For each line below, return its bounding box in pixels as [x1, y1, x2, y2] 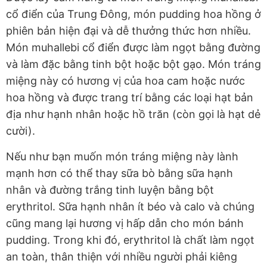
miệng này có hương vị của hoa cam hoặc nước [6, 74, 245, 88]
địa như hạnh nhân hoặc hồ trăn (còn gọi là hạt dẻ [6, 108, 260, 121]
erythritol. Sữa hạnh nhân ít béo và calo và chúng [6, 200, 254, 213]
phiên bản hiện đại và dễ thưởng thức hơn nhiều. [6, 24, 251, 38]
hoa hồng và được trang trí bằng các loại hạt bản [6, 91, 253, 104]
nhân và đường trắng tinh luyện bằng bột [6, 184, 214, 197]
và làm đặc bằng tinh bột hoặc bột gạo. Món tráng [6, 58, 261, 71]
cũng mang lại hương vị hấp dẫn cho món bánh [6, 217, 244, 230]
